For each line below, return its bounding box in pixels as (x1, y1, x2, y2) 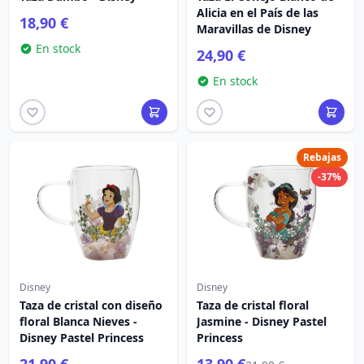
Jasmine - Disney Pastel (197, 314, 327, 329)
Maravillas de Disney (197, 21, 311, 37)
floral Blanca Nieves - (19, 314, 137, 329)
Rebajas (303, 150, 341, 164)
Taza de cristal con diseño (19, 297, 162, 313)
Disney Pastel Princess (19, 330, 144, 345)
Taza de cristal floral (197, 297, 309, 313)
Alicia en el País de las (197, 5, 318, 20)
